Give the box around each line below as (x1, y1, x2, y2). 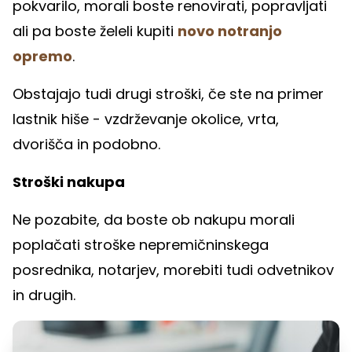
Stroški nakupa (13, 171, 125, 192)
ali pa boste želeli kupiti (13, 20, 178, 41)
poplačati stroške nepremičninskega (13, 234, 269, 255)
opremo (13, 46, 72, 66)
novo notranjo (178, 20, 282, 41)
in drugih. (13, 284, 79, 305)
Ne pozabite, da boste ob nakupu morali (13, 209, 295, 229)
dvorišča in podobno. (13, 134, 164, 154)
